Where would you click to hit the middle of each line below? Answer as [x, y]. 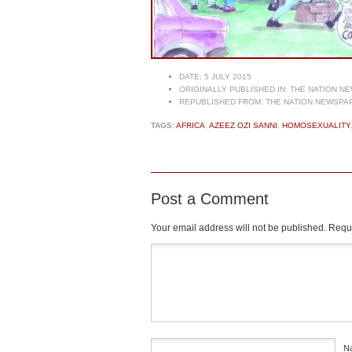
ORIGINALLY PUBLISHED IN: [233, 90]
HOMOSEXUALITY [316, 126]
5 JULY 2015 [227, 77]
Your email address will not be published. [238, 228]
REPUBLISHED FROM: [221, 102]
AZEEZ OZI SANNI [243, 126]
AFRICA [191, 126]
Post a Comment [210, 199]
